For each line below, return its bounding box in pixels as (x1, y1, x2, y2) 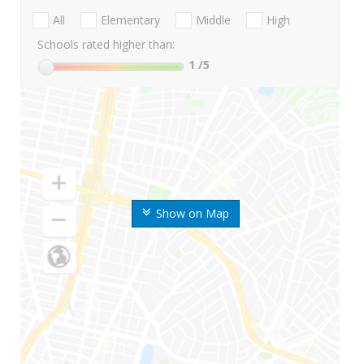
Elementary (101, 12, 160, 28)
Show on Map (155, 206, 229, 222)
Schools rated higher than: (37, 37, 175, 53)
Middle (196, 12, 231, 28)
